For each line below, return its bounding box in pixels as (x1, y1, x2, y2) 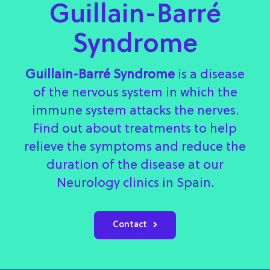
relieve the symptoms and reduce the (24, 140, 246, 155)
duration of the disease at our (46, 158, 224, 173)
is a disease (175, 67, 245, 83)
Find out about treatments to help (33, 122, 237, 137)
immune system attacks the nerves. (31, 104, 239, 119)
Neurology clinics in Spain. (56, 176, 214, 191)
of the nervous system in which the (33, 86, 237, 101)
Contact (113, 220, 148, 230)
